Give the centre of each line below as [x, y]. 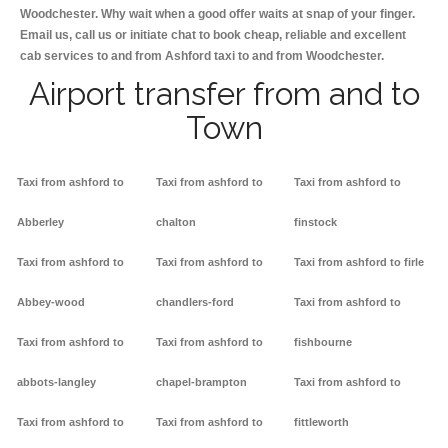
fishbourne [323, 342]
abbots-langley [56, 382]
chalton [175, 222]
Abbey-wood [51, 302]
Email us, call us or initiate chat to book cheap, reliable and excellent [213, 35]
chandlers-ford [194, 302]
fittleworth [322, 422]
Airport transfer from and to [224, 94]
